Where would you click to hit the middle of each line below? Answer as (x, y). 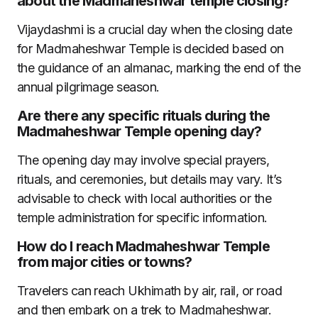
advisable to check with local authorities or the (144, 198)
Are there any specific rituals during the (144, 116)
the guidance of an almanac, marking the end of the (159, 68)
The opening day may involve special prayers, (143, 160)
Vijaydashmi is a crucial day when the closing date (154, 29)
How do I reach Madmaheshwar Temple (143, 246)
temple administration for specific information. (142, 218)
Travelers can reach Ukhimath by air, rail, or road (149, 291)
